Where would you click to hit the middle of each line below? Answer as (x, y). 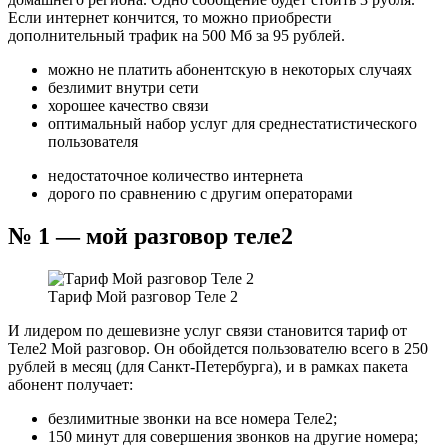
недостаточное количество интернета (175, 176)
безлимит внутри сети (123, 88)
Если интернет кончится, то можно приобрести (170, 18)
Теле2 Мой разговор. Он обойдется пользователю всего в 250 (218, 349)
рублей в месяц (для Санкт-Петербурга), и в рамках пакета (208, 367)
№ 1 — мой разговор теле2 (150, 236)
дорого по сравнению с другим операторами (200, 194)
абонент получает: (70, 385)
